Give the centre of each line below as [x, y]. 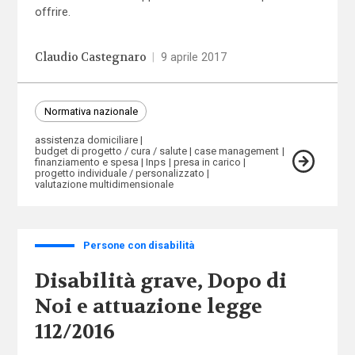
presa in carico [207, 162]
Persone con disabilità [139, 246]
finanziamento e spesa [86, 162]
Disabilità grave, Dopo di [160, 281]
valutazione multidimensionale [104, 184]
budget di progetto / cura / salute [111, 151]
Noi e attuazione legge [148, 306]
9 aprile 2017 [194, 57]
